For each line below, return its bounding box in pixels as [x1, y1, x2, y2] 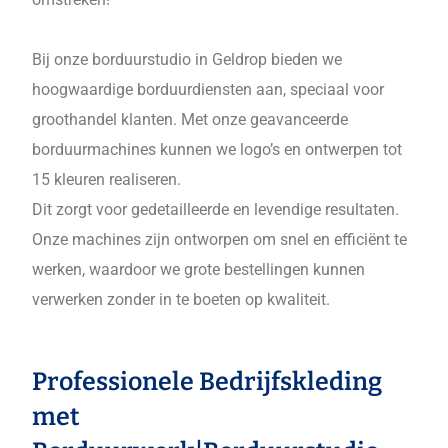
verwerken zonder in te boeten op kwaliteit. [32, 290, 331, 309]
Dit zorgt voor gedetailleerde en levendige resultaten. [32, 200, 400, 219]
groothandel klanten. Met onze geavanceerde [32, 110, 349, 129]
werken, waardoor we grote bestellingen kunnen [32, 260, 366, 279]
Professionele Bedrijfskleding [32, 367, 383, 397]
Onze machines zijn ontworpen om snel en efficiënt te [32, 230, 408, 249]
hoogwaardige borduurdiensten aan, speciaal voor [32, 80, 385, 99]
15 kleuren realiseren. [32, 170, 182, 189]
